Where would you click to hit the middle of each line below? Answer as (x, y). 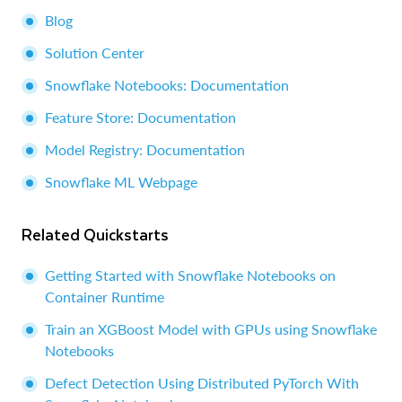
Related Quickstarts (100, 235)
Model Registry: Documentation (145, 150)
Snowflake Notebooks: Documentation (167, 85)
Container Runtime (105, 297)
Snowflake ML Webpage (121, 182)
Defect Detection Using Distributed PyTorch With (202, 383)
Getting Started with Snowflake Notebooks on (190, 275)
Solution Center (95, 53)
